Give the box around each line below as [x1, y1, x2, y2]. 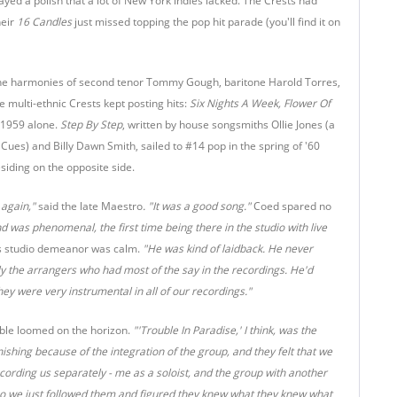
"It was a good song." [148, 198, 253, 214]
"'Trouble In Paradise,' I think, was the [133, 323, 316, 338]
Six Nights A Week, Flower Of [190, 96, 331, 111]
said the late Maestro [38, 198, 143, 214]
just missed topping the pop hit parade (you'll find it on [72, 14, 340, 29]
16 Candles [17, 14, 72, 29]
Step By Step [60, 117, 122, 132]
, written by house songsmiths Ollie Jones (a [122, 117, 335, 132]
